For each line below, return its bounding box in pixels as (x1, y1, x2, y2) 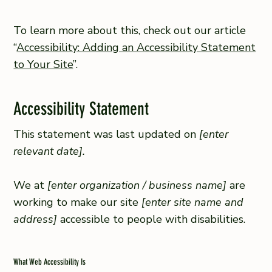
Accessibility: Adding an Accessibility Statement (16, 39, 256, 55)
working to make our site (13, 195, 142, 210)
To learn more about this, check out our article (13, 22, 246, 38)
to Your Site (13, 56, 73, 72)
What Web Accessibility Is (13, 256, 86, 267)
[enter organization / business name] (47, 178, 227, 193)
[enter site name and (141, 195, 247, 210)
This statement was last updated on (13, 127, 197, 142)
